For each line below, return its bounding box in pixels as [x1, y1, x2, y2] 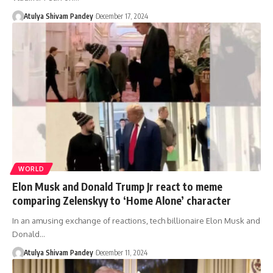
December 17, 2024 [95, 11, 148, 21]
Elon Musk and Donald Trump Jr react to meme [12, 180, 222, 194]
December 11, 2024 [95, 248, 147, 258]
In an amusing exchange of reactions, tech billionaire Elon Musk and [12, 216, 260, 226]
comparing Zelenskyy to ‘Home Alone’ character [12, 194, 231, 208]
